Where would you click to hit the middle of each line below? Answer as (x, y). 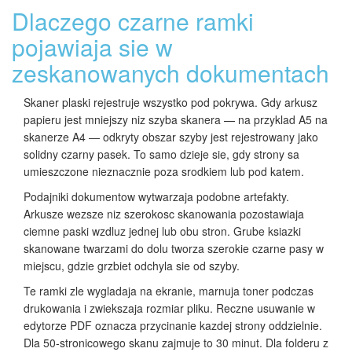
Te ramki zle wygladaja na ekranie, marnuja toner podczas (169, 291)
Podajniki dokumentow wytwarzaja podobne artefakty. (156, 197)
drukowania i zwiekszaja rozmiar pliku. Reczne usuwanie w (169, 308)
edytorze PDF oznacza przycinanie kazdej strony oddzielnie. (173, 326)
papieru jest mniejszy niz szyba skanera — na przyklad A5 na (176, 120)
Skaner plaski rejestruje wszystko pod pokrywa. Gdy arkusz (170, 103)
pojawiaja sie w (92, 47)
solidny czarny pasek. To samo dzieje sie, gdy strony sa (161, 154)
